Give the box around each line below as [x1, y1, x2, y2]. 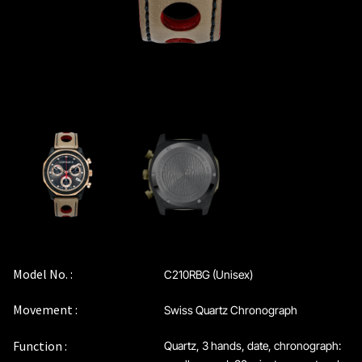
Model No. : [13, 265, 74, 282]
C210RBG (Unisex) [163, 267, 253, 281]
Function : [13, 337, 68, 354]
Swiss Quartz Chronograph [163, 303, 297, 318]
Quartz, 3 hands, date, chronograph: [163, 338, 341, 352]
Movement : [13, 301, 78, 318]
